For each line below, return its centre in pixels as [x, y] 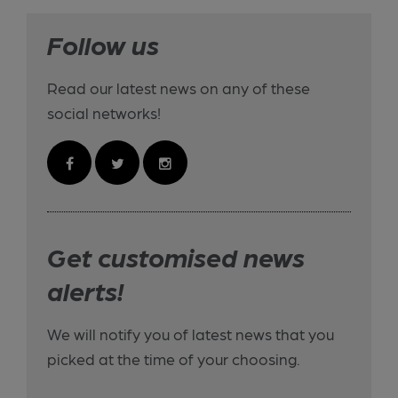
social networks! [104, 112]
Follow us [103, 43]
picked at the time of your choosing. [174, 358]
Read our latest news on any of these [179, 87]
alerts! [86, 289]
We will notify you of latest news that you [191, 333]
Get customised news [176, 255]
